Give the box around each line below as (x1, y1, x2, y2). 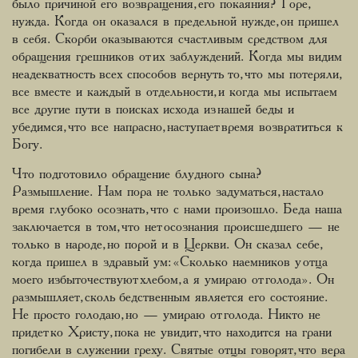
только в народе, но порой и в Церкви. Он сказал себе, (12, 238, 320, 252)
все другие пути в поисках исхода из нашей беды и (12, 103, 294, 117)
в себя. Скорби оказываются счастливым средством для (12, 33, 328, 46)
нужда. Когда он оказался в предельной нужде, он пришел (12, 15, 339, 29)
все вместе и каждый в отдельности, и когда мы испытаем (12, 86, 337, 99)
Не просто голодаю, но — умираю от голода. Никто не (12, 308, 320, 322)
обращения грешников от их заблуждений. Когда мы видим (12, 50, 342, 64)
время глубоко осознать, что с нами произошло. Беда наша (12, 203, 342, 217)
